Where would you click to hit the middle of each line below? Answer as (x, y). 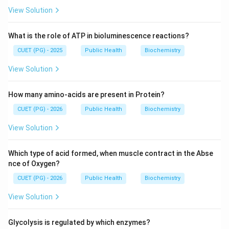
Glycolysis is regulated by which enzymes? (79, 222)
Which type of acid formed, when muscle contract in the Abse (111, 153)
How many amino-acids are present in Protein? (86, 95)
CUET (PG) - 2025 (40, 50)
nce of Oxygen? (34, 164)
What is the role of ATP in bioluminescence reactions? (99, 36)
